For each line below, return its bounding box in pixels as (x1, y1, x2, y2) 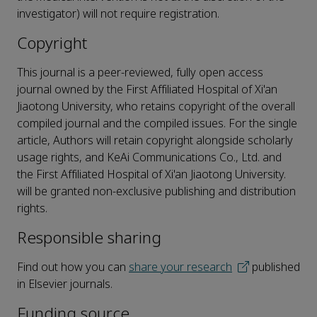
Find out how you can (17, 259, 129, 276)
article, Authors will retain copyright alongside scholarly (17, 132, 293, 149)
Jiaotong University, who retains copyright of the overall (17, 98, 295, 115)
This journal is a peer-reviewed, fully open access (17, 64, 263, 81)
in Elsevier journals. (17, 276, 113, 293)
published (249, 259, 300, 276)
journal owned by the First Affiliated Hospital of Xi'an (17, 81, 277, 98)
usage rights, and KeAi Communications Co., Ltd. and (17, 149, 282, 166)
